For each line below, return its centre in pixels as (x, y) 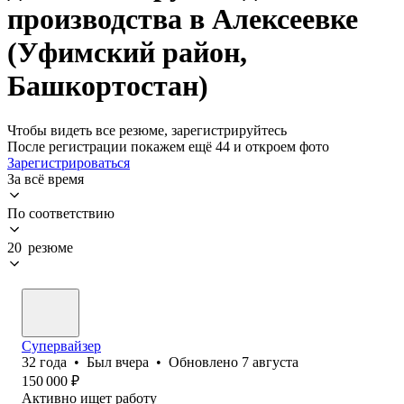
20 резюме (40, 247)
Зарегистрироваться (69, 162)
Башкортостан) (108, 86)
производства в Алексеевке (183, 19)
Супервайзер (61, 345)
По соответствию (61, 213)
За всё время (46, 179)
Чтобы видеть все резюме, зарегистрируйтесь (147, 130)
